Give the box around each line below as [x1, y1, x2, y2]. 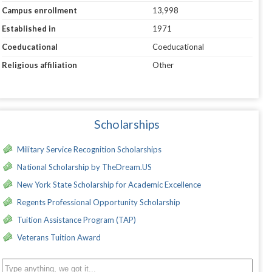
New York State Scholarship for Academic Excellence [16, 180, 201, 190]
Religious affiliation [1, 60, 77, 70]
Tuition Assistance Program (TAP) [16, 215, 136, 225]
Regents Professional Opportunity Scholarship [16, 197, 180, 208]
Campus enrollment [1, 5, 77, 16]
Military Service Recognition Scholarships [16, 144, 161, 155]
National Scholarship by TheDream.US [16, 162, 152, 172]
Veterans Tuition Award [16, 233, 101, 243]
